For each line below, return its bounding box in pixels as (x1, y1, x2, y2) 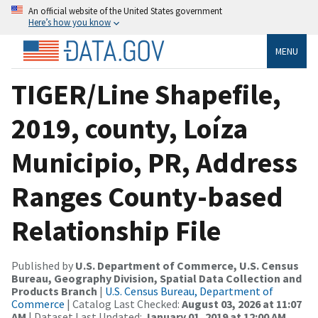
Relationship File (11, 212, 221, 248)
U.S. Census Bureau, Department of (105, 283, 273, 298)
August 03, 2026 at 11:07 (182, 296, 302, 311)
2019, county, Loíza (11, 110, 248, 146)
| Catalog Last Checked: (65, 296, 182, 311)
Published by (11, 258, 75, 273)
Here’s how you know (28, 16, 111, 28)
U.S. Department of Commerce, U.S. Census (75, 258, 299, 273)
